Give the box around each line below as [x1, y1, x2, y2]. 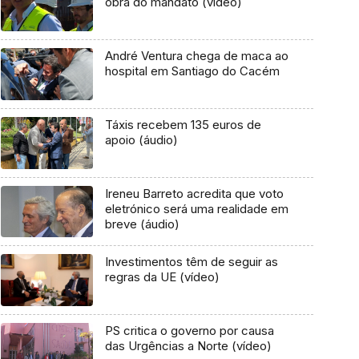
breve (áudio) [104, 216, 179, 232]
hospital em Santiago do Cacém [104, 63, 280, 79]
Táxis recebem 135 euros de [104, 116, 261, 132]
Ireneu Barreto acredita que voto [104, 185, 284, 201]
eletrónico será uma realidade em [104, 200, 288, 216]
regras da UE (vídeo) [104, 269, 220, 285]
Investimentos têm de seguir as [104, 254, 278, 270]
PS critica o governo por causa [104, 322, 274, 338]
